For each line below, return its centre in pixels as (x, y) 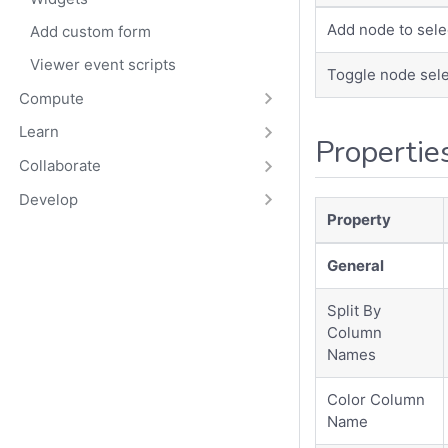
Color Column (376, 399)
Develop (48, 199)
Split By (354, 310)
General (356, 265)
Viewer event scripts (103, 65)
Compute (51, 98)
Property (359, 219)
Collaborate (59, 166)
